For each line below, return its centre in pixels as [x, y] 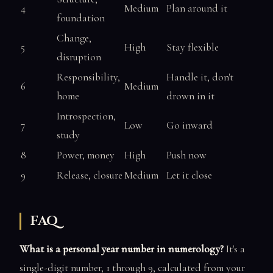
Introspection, [86, 116]
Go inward [190, 125]
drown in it [190, 96]
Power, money [86, 155]
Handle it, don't [200, 77]
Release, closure [90, 175]
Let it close [189, 175]
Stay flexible [193, 47]
